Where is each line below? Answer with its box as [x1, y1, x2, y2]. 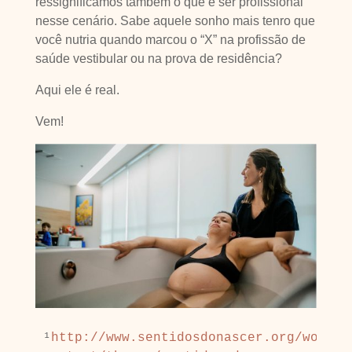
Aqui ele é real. [35, 83, 119, 97]
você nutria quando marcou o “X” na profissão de [35, 33, 306, 46]
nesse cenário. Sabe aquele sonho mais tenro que [35, 14, 315, 27]
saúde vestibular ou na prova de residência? [35, 52, 285, 65]
